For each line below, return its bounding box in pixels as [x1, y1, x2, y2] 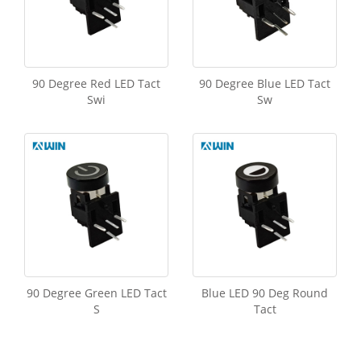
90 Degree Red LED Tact [32, 75, 160, 91]
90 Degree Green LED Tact [26, 284, 167, 301]
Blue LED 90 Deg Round [201, 284, 328, 301]
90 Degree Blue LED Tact [199, 75, 330, 91]
